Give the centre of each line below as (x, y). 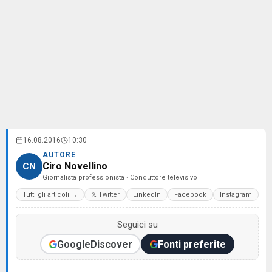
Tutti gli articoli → (50, 195)
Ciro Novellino (75, 166)
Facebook (190, 195)
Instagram (236, 195)
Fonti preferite (192, 244)
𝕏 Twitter (105, 195)
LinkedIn (147, 195)
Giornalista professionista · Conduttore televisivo (120, 178)
